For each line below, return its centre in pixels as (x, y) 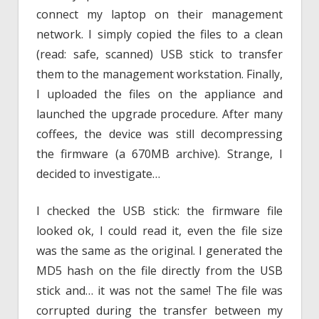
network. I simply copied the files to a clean (159, 35)
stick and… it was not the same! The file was (159, 291)
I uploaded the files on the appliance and (159, 94)
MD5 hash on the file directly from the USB (159, 271)
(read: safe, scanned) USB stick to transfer (159, 54)
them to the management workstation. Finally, (159, 74)
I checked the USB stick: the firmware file (159, 211)
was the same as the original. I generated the (159, 251)
